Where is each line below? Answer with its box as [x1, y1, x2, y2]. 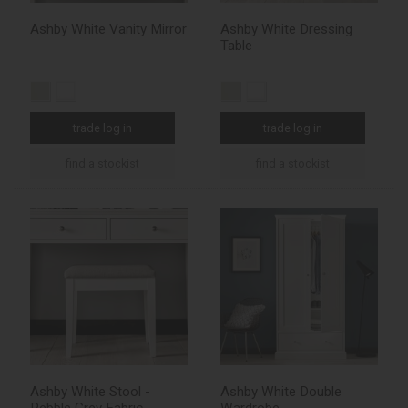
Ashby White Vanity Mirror [30, 21, 187, 38]
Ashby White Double [220, 383, 342, 401]
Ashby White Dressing [220, 21, 352, 38]
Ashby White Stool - [30, 383, 150, 401]
